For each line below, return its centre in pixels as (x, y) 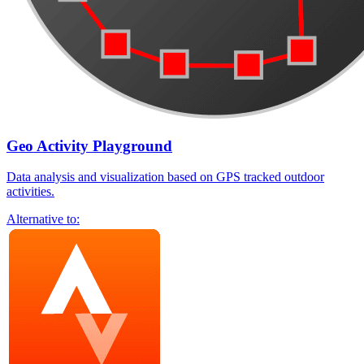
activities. (30, 192)
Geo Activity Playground (89, 145)
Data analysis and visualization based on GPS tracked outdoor (165, 177)
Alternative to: (43, 219)
